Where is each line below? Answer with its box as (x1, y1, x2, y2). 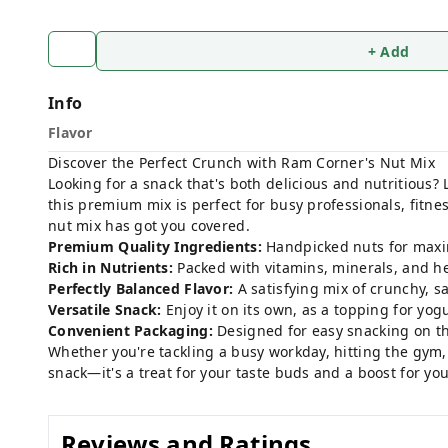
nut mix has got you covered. (48, 216, 250, 235)
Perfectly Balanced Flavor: (48, 279, 234, 298)
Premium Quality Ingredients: (48, 237, 262, 256)
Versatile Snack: (48, 300, 162, 319)
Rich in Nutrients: (48, 258, 174, 277)
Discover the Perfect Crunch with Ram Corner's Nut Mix (48, 153, 435, 172)
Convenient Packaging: (48, 321, 213, 340)
